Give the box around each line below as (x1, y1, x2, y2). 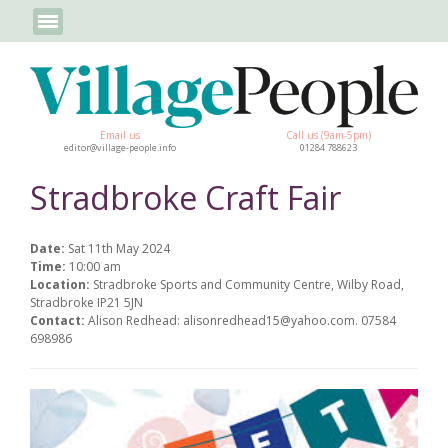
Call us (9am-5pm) (286, 127, 371, 142)
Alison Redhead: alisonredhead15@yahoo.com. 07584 (88, 311, 396, 329)
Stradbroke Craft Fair (30, 175, 341, 219)
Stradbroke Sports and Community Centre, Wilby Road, (93, 275, 404, 293)
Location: (30, 275, 93, 293)
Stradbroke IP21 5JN (30, 293, 143, 311)
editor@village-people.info (63, 140, 176, 154)
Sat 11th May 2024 (68, 239, 170, 257)
